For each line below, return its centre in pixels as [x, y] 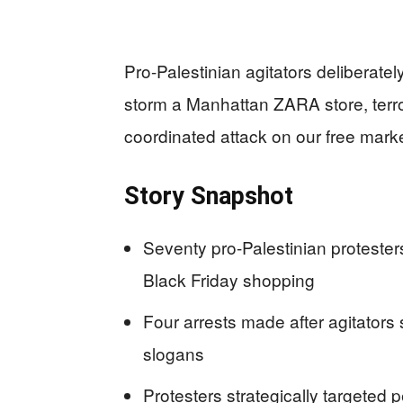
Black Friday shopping [229, 279]
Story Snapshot [209, 196]
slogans [174, 353]
